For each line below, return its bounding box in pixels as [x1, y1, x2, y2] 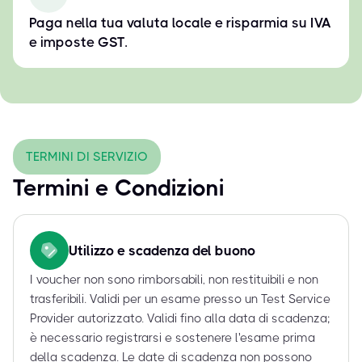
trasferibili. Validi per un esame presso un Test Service [30, 292, 330, 307]
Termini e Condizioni [13, 175, 225, 202]
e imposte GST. [29, 34, 128, 51]
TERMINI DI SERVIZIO [26, 149, 148, 165]
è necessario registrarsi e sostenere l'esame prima [30, 330, 315, 346]
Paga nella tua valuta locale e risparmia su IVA [29, 15, 331, 32]
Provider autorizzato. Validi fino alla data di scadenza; [30, 311, 330, 326]
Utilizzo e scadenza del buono [69, 242, 255, 259]
